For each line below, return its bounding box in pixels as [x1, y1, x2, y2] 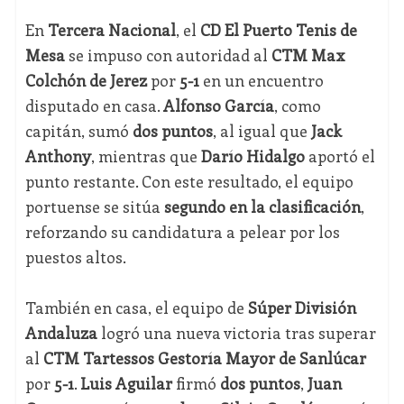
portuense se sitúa [24, 196, 164, 218]
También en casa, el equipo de [24, 297, 248, 319]
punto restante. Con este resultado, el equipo [24, 170, 353, 193]
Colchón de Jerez [24, 69, 147, 92]
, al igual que [212, 120, 311, 142]
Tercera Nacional [47, 19, 176, 41]
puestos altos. [24, 246, 126, 269]
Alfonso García [162, 95, 274, 117]
